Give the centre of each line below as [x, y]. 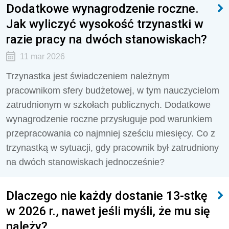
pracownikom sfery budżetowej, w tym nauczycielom [113, 90]
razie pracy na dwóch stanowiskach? [107, 39]
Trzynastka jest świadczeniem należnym [88, 76]
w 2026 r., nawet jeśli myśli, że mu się [108, 211]
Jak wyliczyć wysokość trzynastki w [105, 24]
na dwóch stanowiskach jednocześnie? [85, 162]
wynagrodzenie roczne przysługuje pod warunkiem [109, 119]
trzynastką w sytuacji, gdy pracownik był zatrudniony [112, 148]
